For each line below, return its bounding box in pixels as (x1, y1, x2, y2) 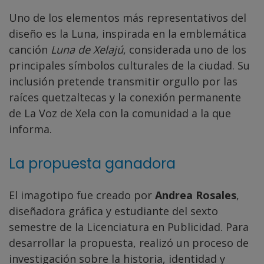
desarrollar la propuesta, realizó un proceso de (9, 236, 249, 250)
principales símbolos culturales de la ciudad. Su (9, 58, 250, 73)
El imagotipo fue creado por (9, 188, 155, 203)
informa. (9, 122, 52, 137)
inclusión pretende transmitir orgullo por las (9, 74, 237, 89)
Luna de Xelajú (51, 42, 123, 57)
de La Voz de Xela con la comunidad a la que (9, 106, 231, 121)
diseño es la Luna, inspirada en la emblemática (9, 27, 246, 41)
